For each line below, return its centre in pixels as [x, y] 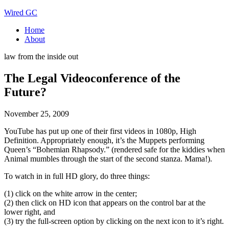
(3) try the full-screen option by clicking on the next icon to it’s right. [114, 221]
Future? [25, 92]
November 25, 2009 [37, 113]
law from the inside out [41, 56]
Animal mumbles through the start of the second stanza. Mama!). [108, 158]
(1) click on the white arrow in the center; [71, 193]
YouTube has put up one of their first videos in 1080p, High [100, 131]
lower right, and [30, 212]
